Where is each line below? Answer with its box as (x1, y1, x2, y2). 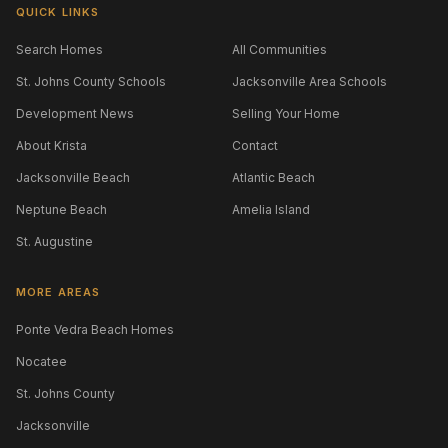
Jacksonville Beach (16, 170, 130, 185)
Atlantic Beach (232, 170, 315, 185)
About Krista (16, 138, 87, 153)
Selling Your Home (232, 106, 340, 121)
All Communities (232, 42, 327, 57)
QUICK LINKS (16, 5, 100, 19)
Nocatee (16, 354, 67, 369)
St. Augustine (16, 234, 93, 249)
